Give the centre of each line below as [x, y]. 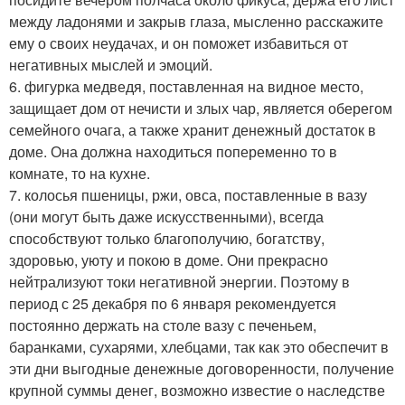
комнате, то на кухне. [80, 174]
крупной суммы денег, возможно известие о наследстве [197, 391]
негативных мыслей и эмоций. [111, 65]
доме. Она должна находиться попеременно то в [173, 152]
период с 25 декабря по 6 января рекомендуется [173, 304]
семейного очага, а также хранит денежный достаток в [193, 130]
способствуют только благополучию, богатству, [167, 239]
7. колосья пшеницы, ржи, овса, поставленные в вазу [188, 195]
